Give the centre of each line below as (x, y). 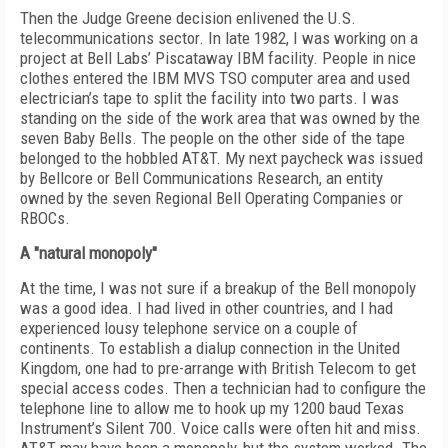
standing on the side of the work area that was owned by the (220, 118)
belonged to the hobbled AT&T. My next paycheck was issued (221, 158)
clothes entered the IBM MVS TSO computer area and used (215, 78)
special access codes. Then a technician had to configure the (223, 388)
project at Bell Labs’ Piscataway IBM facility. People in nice (218, 58)
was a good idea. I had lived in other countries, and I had (206, 308)
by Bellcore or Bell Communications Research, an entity (201, 178)
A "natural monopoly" (88, 253)
